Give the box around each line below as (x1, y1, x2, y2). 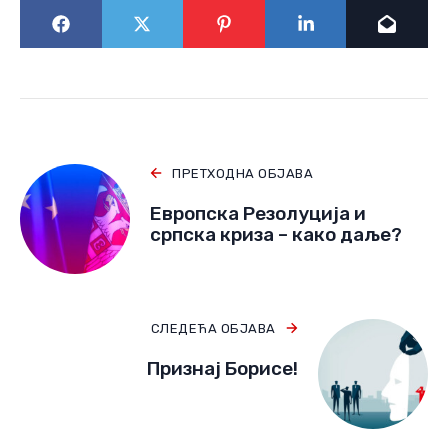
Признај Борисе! (147, 356, 298, 380)
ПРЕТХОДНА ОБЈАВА (172, 165, 314, 181)
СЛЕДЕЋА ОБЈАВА (150, 320, 276, 336)
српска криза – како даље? (150, 222, 402, 246)
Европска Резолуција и (150, 201, 366, 225)
